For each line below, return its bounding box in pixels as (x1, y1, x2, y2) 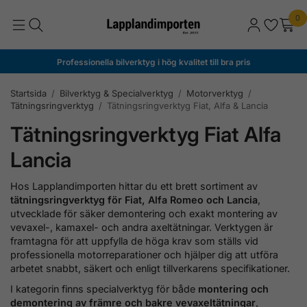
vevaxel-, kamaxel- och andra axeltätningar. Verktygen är (10, 221, 273, 233)
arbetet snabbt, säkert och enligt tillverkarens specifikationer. (10, 262, 290, 274)
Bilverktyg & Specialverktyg (60, 87, 173, 99)
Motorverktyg (186, 87, 243, 99)
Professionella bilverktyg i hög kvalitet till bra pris (56, 56, 251, 67)
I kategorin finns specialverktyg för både (10, 282, 198, 295)
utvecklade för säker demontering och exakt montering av (10, 207, 278, 219)
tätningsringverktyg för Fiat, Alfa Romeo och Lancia (10, 193, 258, 206)
